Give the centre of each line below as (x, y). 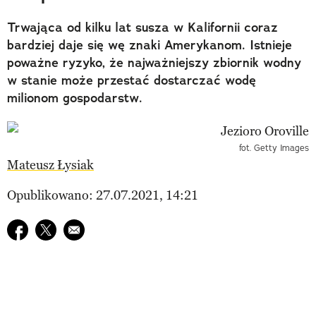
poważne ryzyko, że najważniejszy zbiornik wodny (154, 62)
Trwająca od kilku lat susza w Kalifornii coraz (142, 27)
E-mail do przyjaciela (121, 228)
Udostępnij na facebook (73, 228)
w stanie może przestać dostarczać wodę (132, 80)
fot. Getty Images (274, 147)
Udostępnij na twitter (94, 228)
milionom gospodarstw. (75, 98)
